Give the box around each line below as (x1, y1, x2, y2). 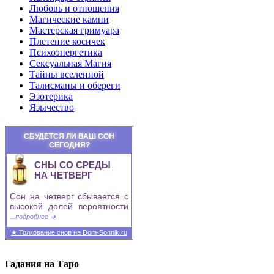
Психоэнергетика (29, 47, 102, 57)
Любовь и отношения (29, 3, 119, 13)
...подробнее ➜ (10, 213, 56, 220)
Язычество (29, 102, 74, 113)
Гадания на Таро (5, 259, 79, 270)
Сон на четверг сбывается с (10, 191, 128, 201)
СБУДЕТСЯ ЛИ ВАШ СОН (24, 132, 114, 141)
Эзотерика (29, 91, 73, 102)
